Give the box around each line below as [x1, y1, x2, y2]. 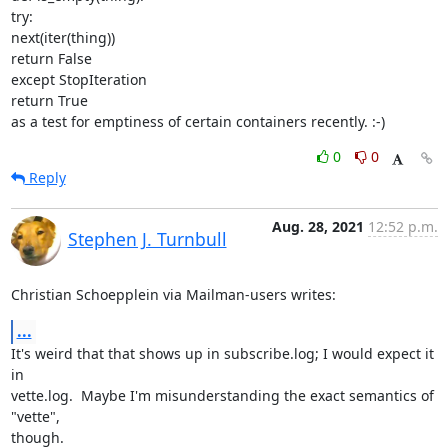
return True [10, 91, 88, 110]
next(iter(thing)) [10, 28, 115, 47]
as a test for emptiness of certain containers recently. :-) [10, 112, 385, 131]
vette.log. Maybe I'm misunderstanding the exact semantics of [10, 386, 434, 405]
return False [10, 49, 92, 68]
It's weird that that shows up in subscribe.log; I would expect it [10, 344, 434, 363]
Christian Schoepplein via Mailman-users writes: [10, 285, 336, 304]
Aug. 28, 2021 [271, 217, 364, 236]
